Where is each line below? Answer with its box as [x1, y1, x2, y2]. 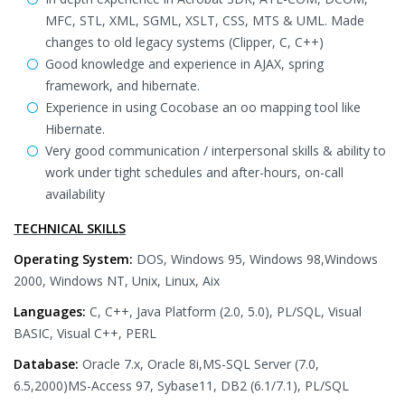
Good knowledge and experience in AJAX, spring [45, 55, 324, 72]
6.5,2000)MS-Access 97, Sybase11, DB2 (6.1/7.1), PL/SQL [14, 377, 349, 394]
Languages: [14, 303, 89, 320]
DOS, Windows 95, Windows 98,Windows [137, 250, 378, 268]
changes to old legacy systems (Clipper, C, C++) [45, 33, 324, 51]
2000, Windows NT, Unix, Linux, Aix [14, 272, 220, 289]
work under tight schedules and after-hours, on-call [45, 164, 344, 181]
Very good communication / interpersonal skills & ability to [45, 142, 386, 159]
